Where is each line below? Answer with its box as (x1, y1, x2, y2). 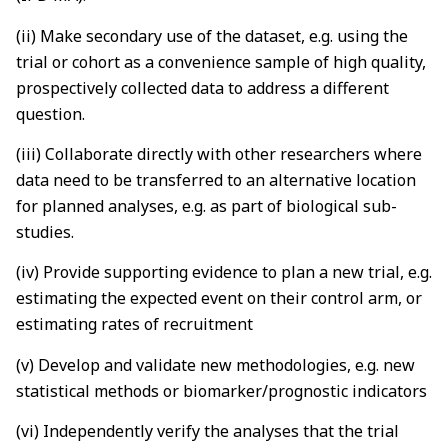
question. (16, 102, 85, 125)
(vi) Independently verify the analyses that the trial (16, 420, 399, 443)
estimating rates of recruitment (16, 313, 253, 336)
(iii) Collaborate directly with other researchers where (16, 142, 422, 165)
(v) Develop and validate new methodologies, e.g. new (16, 353, 415, 376)
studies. (16, 220, 74, 243)
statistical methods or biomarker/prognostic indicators (16, 379, 427, 402)
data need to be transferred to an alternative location (16, 168, 416, 191)
